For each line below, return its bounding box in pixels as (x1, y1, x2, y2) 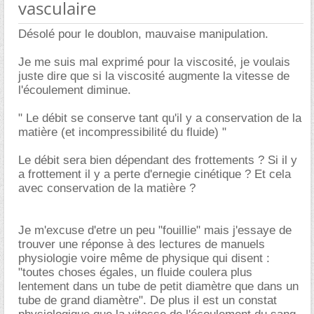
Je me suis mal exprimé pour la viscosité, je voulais (18, 55, 290, 69)
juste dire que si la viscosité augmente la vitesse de (18, 69, 289, 83)
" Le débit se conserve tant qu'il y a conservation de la (18, 111, 301, 125)
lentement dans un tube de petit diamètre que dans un (18, 279, 299, 293)
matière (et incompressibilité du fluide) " (18, 125, 226, 139)
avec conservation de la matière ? (18, 181, 196, 195)
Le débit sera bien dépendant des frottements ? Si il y (18, 153, 297, 167)
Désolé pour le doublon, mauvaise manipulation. (18, 27, 268, 41)
